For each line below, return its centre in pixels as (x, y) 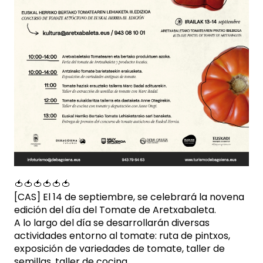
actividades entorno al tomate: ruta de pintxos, (122, 235)
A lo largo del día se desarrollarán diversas (112, 222)
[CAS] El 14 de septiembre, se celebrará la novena (129, 197)
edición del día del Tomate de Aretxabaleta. (116, 210)
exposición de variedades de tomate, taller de (119, 248)
